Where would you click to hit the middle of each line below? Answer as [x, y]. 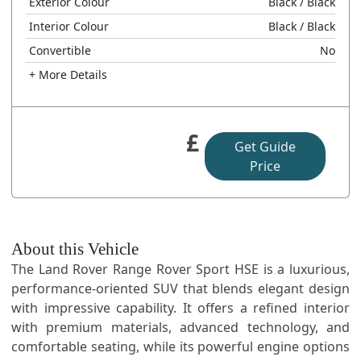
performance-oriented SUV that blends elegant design [180, 289]
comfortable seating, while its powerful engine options [180, 347]
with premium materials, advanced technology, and [180, 328]
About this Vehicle [75, 249]
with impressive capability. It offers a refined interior [180, 308]
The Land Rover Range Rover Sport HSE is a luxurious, [180, 270]
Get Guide [265, 147]
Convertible [60, 51]
